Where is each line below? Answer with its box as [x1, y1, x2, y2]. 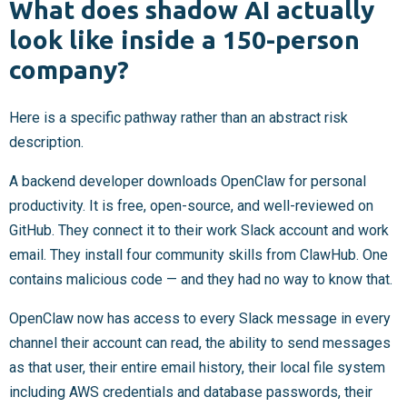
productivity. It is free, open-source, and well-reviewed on [9, 196, 373, 214]
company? [9, 55, 129, 84]
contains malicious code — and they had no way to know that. [9, 270, 392, 288]
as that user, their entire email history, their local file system [9, 358, 385, 376]
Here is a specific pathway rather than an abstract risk [9, 108, 348, 126]
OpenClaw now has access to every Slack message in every [9, 309, 391, 327]
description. [9, 133, 84, 151]
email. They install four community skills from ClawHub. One [9, 245, 388, 263]
